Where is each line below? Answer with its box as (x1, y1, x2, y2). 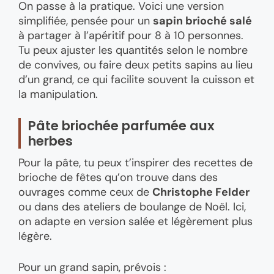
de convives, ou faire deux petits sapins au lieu (18, 57, 253, 73)
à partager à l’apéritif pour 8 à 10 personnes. (18, 28, 243, 43)
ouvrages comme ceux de (18, 184, 152, 199)
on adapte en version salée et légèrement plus (18, 213, 253, 229)
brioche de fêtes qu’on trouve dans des (18, 169, 218, 185)
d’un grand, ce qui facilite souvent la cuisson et (18, 72, 254, 87)
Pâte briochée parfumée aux (28, 116, 215, 136)
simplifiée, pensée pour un (18, 13, 153, 29)
